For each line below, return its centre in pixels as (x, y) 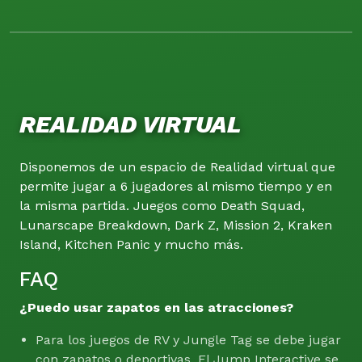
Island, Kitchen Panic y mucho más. (131, 245)
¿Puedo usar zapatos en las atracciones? (156, 308)
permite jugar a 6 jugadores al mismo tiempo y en (176, 187)
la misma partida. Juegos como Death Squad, (162, 206)
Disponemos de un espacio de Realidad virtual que (177, 167)
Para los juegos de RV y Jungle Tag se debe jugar (188, 340)
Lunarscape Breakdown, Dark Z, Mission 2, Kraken (176, 225)
